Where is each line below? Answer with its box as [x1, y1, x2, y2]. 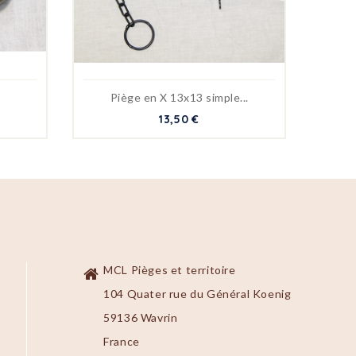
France [103, 335, 140, 349]
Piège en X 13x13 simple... [110, 91, 249, 105]
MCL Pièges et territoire [103, 263, 236, 277]
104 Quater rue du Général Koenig [103, 287, 292, 301]
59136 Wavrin [103, 311, 178, 325]
